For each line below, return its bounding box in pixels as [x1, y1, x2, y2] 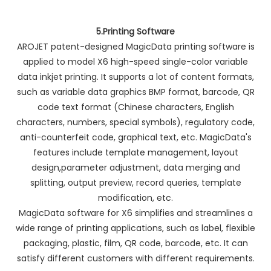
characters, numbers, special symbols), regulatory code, [16, 116, 255, 128]
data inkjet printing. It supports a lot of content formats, [17, 70, 254, 83]
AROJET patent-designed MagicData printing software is [16, 40, 255, 53]
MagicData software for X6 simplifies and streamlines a [18, 206, 253, 219]
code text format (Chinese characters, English [37, 100, 234, 113]
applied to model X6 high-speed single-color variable [23, 55, 248, 68]
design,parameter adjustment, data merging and [31, 161, 240, 174]
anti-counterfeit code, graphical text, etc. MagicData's [19, 131, 252, 143]
